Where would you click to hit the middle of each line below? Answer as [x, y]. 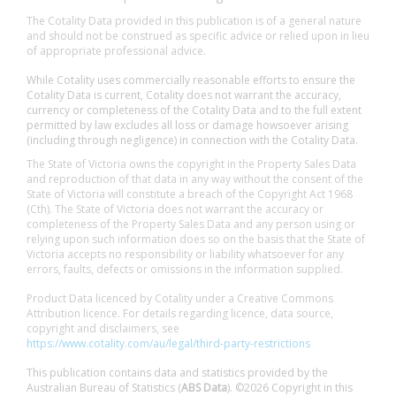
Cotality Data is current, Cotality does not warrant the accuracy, [184, 95]
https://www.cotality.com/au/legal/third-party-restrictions [168, 343]
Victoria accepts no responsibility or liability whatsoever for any [185, 254]
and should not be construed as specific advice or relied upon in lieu [198, 36]
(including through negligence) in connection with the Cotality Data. [192, 140]
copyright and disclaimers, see [103, 328]
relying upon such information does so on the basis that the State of [196, 239]
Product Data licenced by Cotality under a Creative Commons [180, 298]
